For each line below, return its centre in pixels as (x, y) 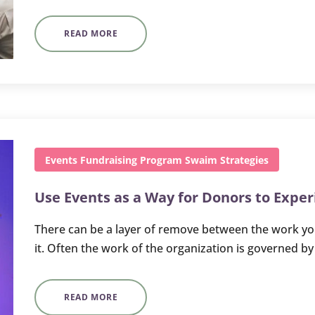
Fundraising (109, 160)
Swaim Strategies (227, 160)
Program (161, 160)
